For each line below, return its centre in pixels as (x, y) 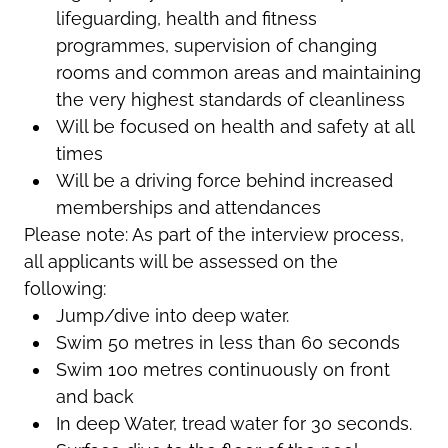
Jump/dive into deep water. (172, 315)
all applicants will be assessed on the (181, 261)
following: (65, 288)
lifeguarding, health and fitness (186, 18)
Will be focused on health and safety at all (234, 126)
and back (94, 396)
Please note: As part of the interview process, (214, 234)
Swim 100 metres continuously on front (222, 369)
